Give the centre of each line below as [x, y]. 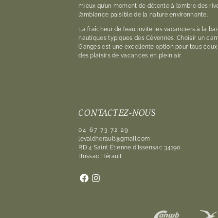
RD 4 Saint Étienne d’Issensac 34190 [129, 147]
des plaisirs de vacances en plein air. [130, 55]
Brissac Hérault [100, 156]
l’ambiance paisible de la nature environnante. [143, 15]
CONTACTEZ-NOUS [117, 113]
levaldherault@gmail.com [114, 139]
